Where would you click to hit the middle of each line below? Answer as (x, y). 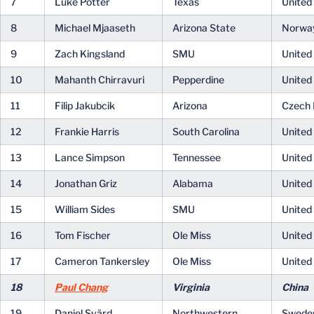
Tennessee (197, 157)
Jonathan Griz (86, 183)
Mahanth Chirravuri (100, 80)
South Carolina (206, 131)
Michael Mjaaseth (95, 28)
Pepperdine (198, 80)
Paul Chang (81, 287)
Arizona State (204, 28)
